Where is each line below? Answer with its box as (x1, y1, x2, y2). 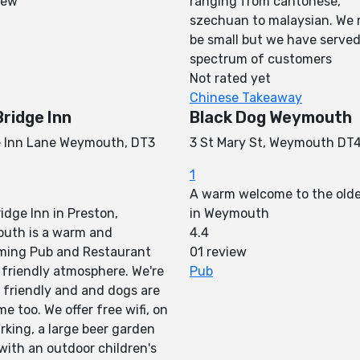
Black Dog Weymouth (190, 108, 352, 127)
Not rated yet (190, 71, 271, 86)
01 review (190, 244, 247, 260)
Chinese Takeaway (190, 90, 302, 105)
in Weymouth (190, 206, 269, 221)
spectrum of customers (190, 51, 332, 67)
